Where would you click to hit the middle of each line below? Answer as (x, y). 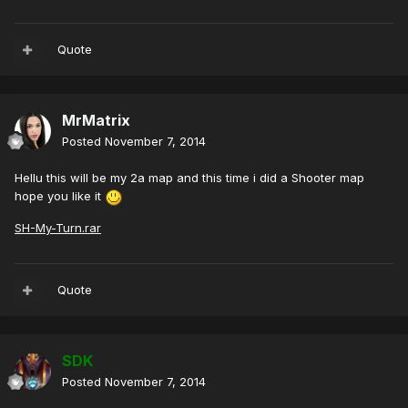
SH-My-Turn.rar (58, 227)
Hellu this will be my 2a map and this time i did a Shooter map (189, 178)
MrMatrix (96, 121)
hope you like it (60, 196)
